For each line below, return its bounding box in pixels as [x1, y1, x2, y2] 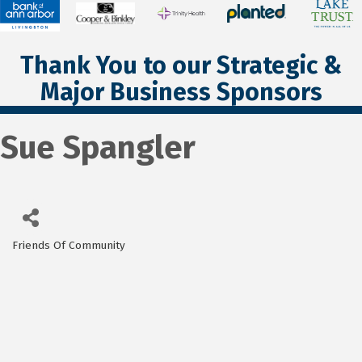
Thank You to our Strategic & [20, 50, 342, 80]
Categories [11, 246, 94, 267]
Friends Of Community [12, 238, 125, 252]
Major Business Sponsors [40, 77, 322, 107]
